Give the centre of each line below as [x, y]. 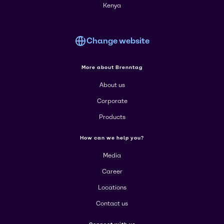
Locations [112, 188]
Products [112, 117]
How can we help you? [112, 138]
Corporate [112, 101]
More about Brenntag [112, 67]
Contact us [112, 204]
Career [112, 172]
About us [112, 85]
